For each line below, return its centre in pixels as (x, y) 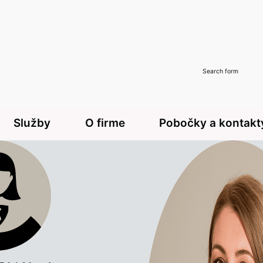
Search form (221, 71)
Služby (32, 123)
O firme (105, 123)
